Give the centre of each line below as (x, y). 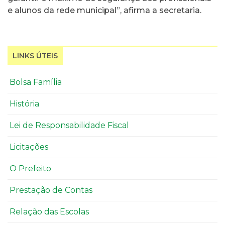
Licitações (29, 147)
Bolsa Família (36, 82)
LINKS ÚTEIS (35, 56)
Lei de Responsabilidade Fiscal (69, 126)
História (24, 104)
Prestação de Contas (51, 190)
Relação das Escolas (49, 212)
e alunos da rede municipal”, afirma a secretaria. (104, 11)
